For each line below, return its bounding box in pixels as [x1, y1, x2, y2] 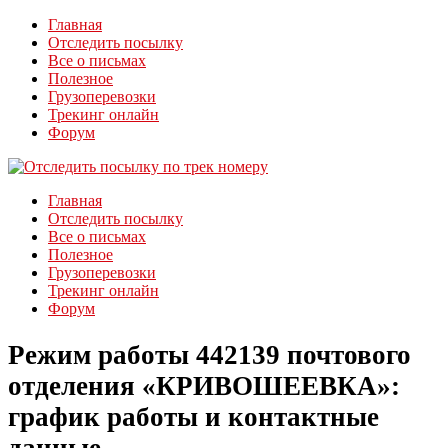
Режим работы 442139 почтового [8, 340, 411, 371]
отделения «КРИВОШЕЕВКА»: [8, 371, 400, 402]
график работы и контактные [8, 402, 379, 433]
